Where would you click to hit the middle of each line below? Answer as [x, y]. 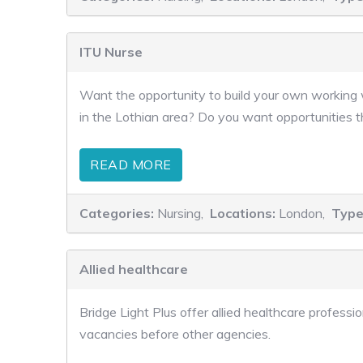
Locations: [244, 213]
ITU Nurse [111, 52]
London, [303, 213]
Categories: [118, 213]
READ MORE [131, 164]
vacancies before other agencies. [175, 334]
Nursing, [182, 213]
